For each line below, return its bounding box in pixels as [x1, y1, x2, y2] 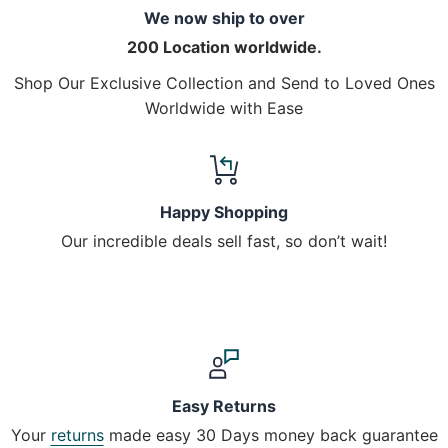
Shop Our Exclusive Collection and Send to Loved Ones [13, 73, 435, 94]
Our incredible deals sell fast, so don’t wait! [61, 231, 387, 252]
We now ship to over [143, 8, 305, 28]
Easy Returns [172, 396, 276, 417]
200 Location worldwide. [126, 37, 322, 57]
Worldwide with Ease [145, 98, 303, 119]
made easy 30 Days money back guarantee [103, 425, 438, 446]
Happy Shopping [160, 202, 288, 223]
